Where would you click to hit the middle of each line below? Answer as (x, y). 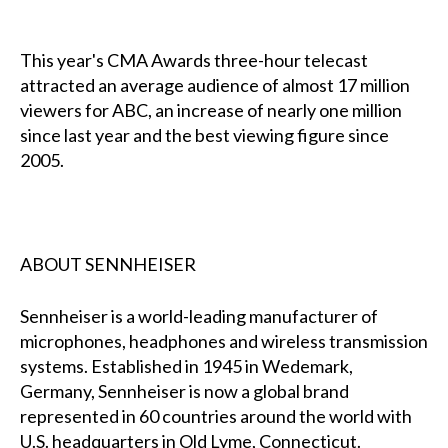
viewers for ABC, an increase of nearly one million (210, 110)
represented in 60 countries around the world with (215, 416)
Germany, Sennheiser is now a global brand (184, 391)
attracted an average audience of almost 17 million (214, 85)
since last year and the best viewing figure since (204, 135)
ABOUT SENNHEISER (107, 264)
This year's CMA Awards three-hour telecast (193, 60)
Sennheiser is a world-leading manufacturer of (198, 316)
